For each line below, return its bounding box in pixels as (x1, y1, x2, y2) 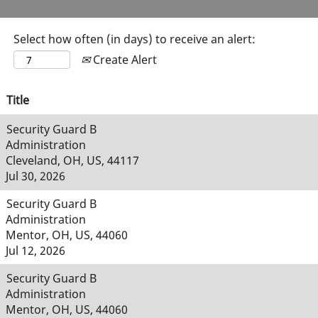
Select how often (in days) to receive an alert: (13, 31, 256, 47)
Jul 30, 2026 (6, 168, 65, 184)
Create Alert (90, 51, 157, 67)
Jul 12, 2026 (6, 243, 65, 258)
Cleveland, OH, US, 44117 (6, 153, 139, 168)
